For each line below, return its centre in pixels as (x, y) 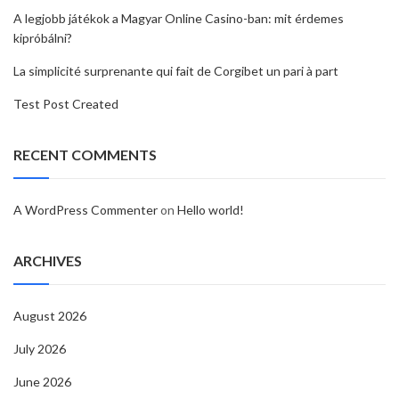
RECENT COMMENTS (85, 154)
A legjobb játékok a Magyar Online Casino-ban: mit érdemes (179, 18)
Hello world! (211, 209)
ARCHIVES (48, 260)
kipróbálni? (43, 37)
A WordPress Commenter (85, 209)
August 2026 (50, 315)
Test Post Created (66, 103)
